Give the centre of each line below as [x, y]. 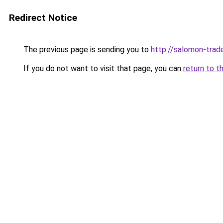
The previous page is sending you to [86, 50]
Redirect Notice [43, 18]
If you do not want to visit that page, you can [102, 68]
